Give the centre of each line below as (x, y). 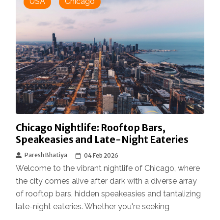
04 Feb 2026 (101, 155)
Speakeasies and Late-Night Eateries (102, 139)
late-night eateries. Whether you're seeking (93, 206)
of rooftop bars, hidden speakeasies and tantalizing (108, 193)
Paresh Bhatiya (46, 155)
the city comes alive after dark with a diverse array (106, 181)
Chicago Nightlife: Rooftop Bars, (91, 127)
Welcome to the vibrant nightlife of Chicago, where (108, 168)
